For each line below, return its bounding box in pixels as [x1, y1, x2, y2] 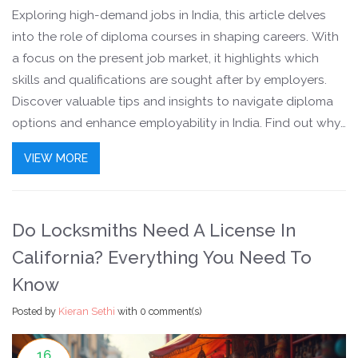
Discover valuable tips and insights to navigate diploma [12, 93, 333, 109]
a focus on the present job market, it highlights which [12, 50, 319, 66]
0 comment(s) [140, 304, 202, 317]
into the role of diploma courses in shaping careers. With [12, 29, 339, 44]
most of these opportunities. [12, 158, 177, 173]
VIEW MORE [24, 151, 88, 165]
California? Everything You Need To [12, 246, 312, 268]
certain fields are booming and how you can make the [12, 137, 324, 152]
